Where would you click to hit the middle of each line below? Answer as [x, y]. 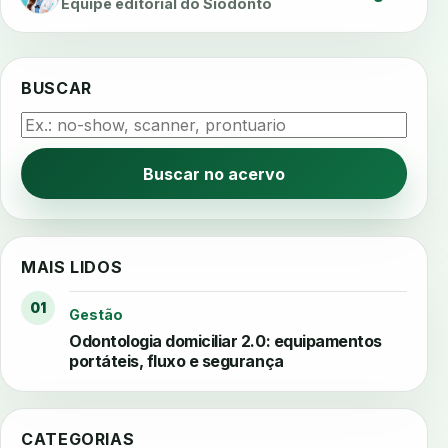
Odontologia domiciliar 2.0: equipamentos [225, 341]
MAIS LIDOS [72, 267]
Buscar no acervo [214, 173]
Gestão [96, 315]
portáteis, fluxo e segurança [176, 361]
